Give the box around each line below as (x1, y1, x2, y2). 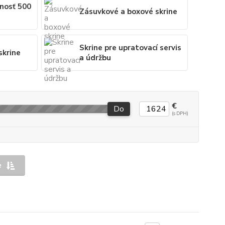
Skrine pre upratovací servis (79, 43, 182, 53)
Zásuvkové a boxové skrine (79, 7, 178, 17)
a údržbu (79, 53, 111, 63)
